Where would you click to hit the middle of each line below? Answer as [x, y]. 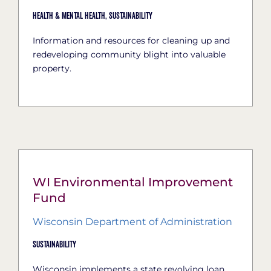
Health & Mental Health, [70, 16]
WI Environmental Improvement [132, 182]
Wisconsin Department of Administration [132, 221]
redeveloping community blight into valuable [129, 54]
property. [52, 68]
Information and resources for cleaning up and [131, 40]
